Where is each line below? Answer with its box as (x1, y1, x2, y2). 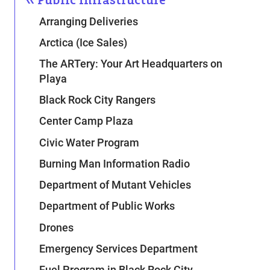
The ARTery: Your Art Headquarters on (39, 57, 223, 71)
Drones (39, 221, 74, 234)
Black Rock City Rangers (39, 93, 156, 107)
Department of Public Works (39, 199, 175, 213)
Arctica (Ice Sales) (39, 36, 128, 49)
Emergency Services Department (39, 242, 198, 255)
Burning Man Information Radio (39, 157, 190, 170)
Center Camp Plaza (39, 115, 134, 128)
